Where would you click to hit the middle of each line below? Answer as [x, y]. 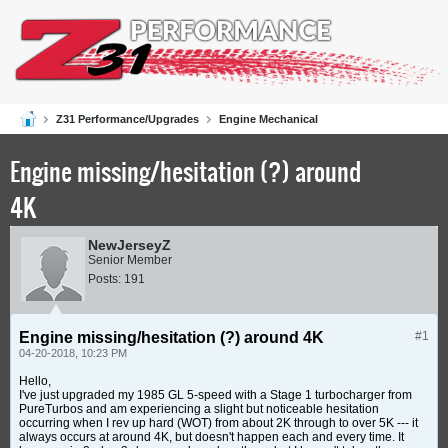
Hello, [35, 381]
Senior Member [130, 260]
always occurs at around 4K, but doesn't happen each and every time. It [211, 437]
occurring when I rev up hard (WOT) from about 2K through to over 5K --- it [218, 423]
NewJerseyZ [129, 245]
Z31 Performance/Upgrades [127, 119]
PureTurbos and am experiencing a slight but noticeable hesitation [199, 409]
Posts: [104, 279]
